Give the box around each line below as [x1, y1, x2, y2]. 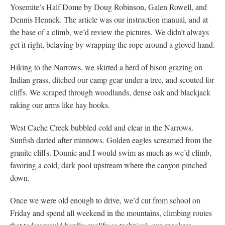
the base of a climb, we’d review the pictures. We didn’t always [10, 26, 209, 37]
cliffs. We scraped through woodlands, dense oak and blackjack [10, 86, 210, 97]
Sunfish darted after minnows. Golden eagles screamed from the [10, 134, 212, 145]
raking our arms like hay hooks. [10, 99, 110, 110]
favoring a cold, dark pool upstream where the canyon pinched [10, 159, 207, 170]
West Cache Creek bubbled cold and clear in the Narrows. [10, 122, 193, 133]
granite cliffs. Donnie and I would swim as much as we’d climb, [10, 147, 211, 158]
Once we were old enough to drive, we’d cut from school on [10, 194, 200, 205]
